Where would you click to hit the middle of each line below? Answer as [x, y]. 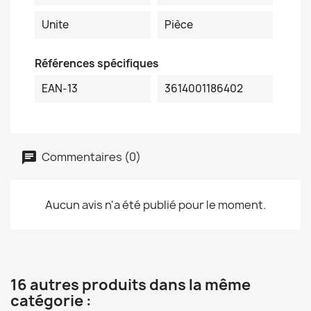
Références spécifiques [97, 64]
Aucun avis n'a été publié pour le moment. [155, 205]
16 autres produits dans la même [131, 285]
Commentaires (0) [90, 157]
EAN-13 [60, 89]
